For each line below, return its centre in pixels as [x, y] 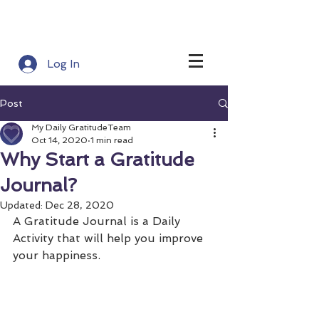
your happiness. [57, 255]
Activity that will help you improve [110, 238]
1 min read [112, 140]
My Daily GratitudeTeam [81, 127]
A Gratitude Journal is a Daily [98, 221]
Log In [63, 64]
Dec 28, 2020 [80, 205]
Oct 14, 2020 [59, 140]
